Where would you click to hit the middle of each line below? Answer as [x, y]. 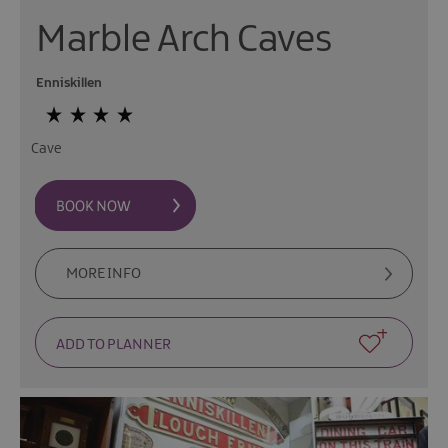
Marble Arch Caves [184, 41]
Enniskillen [69, 83]
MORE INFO [103, 274]
